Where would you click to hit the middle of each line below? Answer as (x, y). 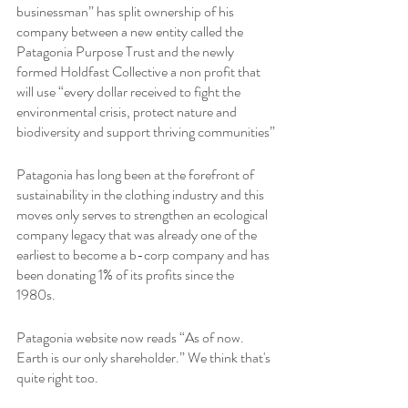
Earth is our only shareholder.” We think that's (145, 357)
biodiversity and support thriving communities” (146, 131)
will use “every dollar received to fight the (130, 91)
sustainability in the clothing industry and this (142, 194)
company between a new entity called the (131, 31)
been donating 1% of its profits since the (127, 274)
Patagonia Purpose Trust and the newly (127, 51)
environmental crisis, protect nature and (128, 111)
